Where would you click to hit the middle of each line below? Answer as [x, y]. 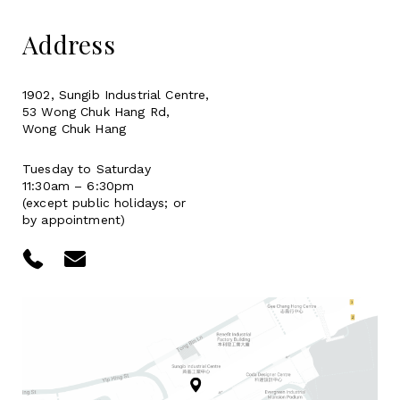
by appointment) [74, 220]
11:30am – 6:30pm [79, 186]
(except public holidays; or [104, 203]
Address [69, 45]
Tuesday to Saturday [87, 169]
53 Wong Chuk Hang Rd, [96, 112]
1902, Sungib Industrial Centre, [116, 95]
